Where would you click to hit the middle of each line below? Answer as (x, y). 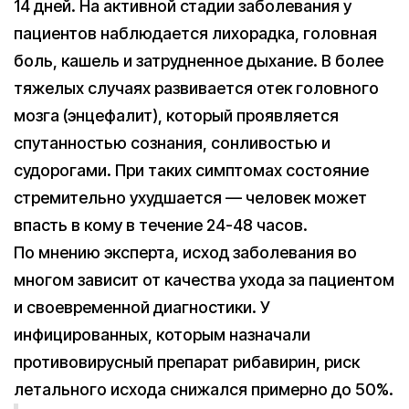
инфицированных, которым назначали (162, 335)
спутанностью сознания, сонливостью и (172, 143)
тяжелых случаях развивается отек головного (196, 89)
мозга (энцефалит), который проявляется (176, 116)
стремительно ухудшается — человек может (190, 198)
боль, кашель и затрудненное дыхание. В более (199, 61)
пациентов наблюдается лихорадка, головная (195, 34)
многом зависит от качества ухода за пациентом (204, 280)
